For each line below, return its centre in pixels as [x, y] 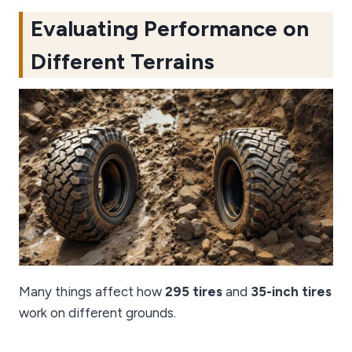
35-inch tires [291, 292]
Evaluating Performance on [170, 29]
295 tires [194, 292]
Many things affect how [92, 292]
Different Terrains [123, 62]
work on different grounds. [97, 313]
